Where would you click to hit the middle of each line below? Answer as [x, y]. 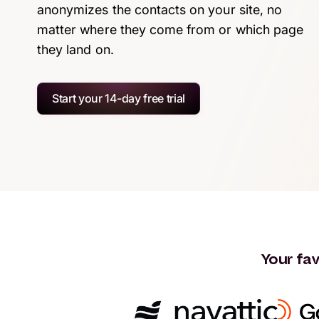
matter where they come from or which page [171, 29]
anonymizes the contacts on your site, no [159, 9]
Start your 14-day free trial [119, 98]
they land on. [75, 49]
